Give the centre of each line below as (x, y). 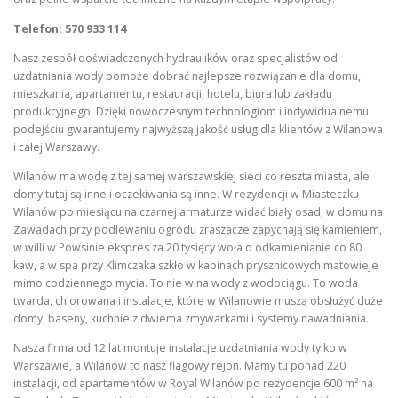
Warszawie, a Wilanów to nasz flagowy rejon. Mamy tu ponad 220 (179, 365)
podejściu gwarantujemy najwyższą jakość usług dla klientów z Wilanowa (198, 129)
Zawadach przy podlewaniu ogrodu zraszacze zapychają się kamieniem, (198, 229)
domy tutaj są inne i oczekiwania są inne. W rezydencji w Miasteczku (186, 194)
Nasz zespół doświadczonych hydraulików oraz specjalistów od (175, 58)
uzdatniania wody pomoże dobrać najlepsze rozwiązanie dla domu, (187, 76)
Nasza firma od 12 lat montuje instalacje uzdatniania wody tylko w (180, 347)
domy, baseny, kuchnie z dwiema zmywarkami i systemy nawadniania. (191, 318)
